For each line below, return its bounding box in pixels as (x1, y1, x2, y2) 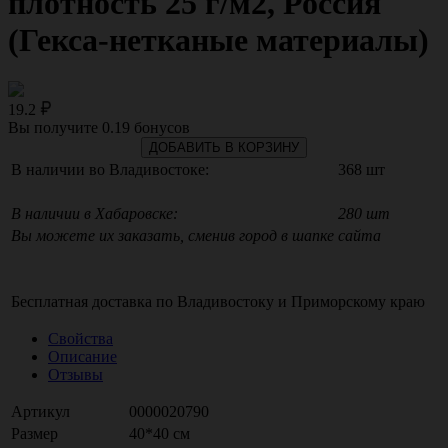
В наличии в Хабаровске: (11, 204, 178, 222)
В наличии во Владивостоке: (11, 160, 209, 178)
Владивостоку (177, 292, 274, 310)
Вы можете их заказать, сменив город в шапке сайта (11, 226, 381, 244)
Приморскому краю (291, 292, 425, 310)
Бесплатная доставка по (11, 292, 177, 310)
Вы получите (8, 118, 102, 136)
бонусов (130, 118, 190, 136)
